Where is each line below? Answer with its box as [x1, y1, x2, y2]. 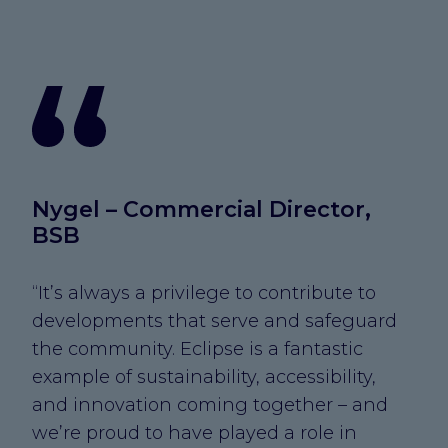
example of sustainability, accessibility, [32, 365, 376, 388]
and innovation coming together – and [32, 393, 388, 416]
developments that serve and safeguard [32, 309, 397, 332]
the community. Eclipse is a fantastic [32, 337, 363, 360]
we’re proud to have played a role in [32, 421, 357, 444]
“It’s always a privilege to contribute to [32, 281, 376, 304]
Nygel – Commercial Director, [32, 195, 371, 223]
